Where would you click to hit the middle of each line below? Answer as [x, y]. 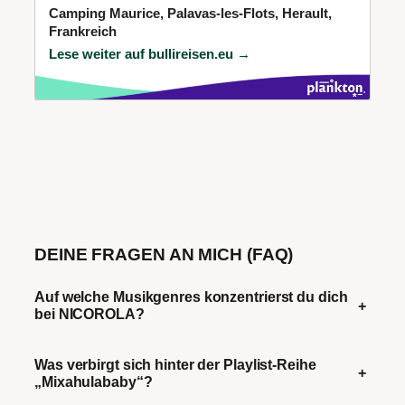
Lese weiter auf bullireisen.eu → [150, 55]
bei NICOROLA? [89, 314]
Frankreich [83, 32]
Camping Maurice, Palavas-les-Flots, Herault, [190, 14]
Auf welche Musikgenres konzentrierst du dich [191, 297]
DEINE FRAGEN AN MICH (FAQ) [164, 255]
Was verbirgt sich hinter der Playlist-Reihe [175, 364]
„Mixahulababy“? [94, 381]
